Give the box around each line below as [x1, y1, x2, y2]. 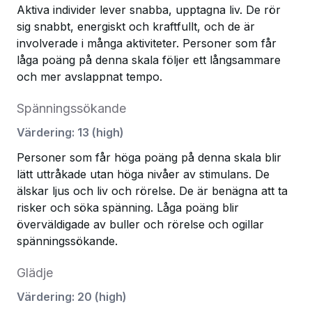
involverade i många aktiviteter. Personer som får [17, 36, 276, 50]
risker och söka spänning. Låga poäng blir [17, 201, 239, 214]
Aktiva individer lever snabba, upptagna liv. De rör [17, 3, 281, 17]
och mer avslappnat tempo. [17, 70, 162, 84]
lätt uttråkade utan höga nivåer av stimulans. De [17, 167, 270, 181]
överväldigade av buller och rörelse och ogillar [17, 217, 264, 231]
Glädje [17, 265, 53, 280]
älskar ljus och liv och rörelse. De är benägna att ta [17, 184, 288, 198]
